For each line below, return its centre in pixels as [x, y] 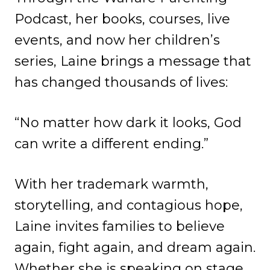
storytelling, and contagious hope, [129, 205]
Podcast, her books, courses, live [122, 19]
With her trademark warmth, [111, 184]
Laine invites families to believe [120, 226]
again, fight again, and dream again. [135, 247]
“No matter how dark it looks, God [128, 123]
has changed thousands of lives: [121, 82]
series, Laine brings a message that [133, 61]
